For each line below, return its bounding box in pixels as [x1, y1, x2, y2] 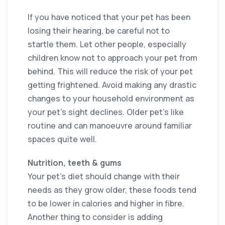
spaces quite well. [28, 133, 97, 145]
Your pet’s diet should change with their [28, 170, 180, 182]
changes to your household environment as [28, 92, 194, 104]
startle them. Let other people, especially [28, 38, 186, 50]
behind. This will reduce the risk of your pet [28, 65, 193, 77]
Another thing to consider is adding [28, 211, 163, 222]
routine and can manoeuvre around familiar [28, 120, 192, 131]
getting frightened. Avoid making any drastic [28, 79, 196, 90]
